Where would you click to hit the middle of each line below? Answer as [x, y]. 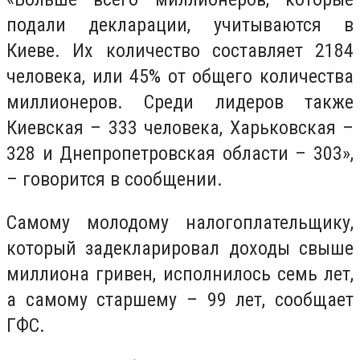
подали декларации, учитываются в [180, 25]
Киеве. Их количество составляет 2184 [180, 51]
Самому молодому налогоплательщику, [180, 222]
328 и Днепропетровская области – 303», [180, 154]
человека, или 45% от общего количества [180, 77]
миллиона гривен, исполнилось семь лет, [180, 274]
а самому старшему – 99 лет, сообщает [180, 299]
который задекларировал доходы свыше [180, 248]
